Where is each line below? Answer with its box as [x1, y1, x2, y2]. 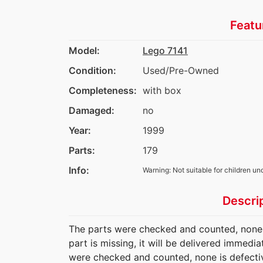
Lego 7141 [143, 44, 188, 56]
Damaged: [69, 104, 114, 116]
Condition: [69, 64, 116, 76]
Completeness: [69, 84, 137, 96]
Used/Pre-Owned [143, 64, 219, 76]
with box [143, 84, 181, 96]
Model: [69, 44, 100, 56]
